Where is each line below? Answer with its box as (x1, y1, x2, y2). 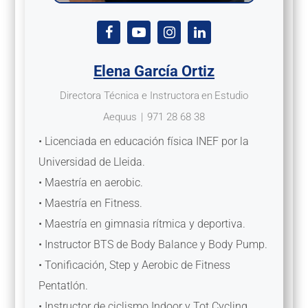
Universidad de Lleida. (38, 155, 145, 168)
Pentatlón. (38, 278, 88, 292)
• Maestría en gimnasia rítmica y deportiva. (38, 217, 245, 230)
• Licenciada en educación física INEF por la (38, 134, 249, 148)
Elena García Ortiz (93, 62, 214, 80)
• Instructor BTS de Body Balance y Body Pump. (38, 237, 267, 251)
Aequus (103, 110, 137, 123)
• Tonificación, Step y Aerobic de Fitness (38, 258, 230, 272)
